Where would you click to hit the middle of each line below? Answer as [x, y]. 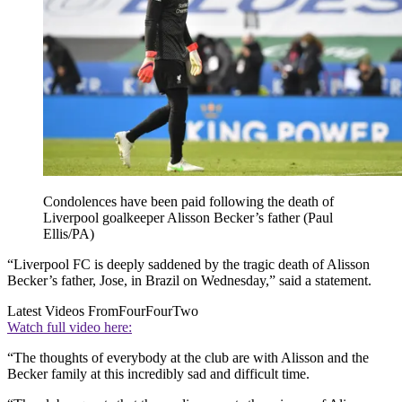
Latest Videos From [63, 311]
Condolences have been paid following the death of [188, 202]
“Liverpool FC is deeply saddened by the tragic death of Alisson [188, 265]
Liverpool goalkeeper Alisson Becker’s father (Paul [188, 218]
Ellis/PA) [69, 234]
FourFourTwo [158, 311]
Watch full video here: [70, 328]
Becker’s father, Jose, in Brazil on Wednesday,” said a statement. [189, 281]
